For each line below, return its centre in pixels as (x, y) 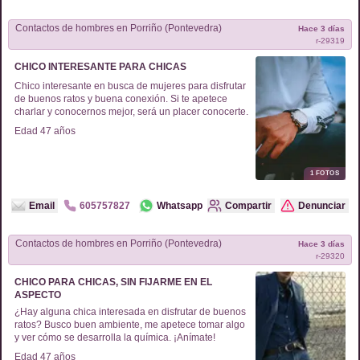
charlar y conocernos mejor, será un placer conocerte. (131, 112)
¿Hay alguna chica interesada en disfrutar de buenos (130, 312)
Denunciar (322, 206)
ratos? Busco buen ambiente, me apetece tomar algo (130, 325)
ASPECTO (38, 295)
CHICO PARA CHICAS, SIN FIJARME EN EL (113, 282)
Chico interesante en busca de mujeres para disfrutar (130, 86)
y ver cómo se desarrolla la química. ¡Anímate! (115, 337)
